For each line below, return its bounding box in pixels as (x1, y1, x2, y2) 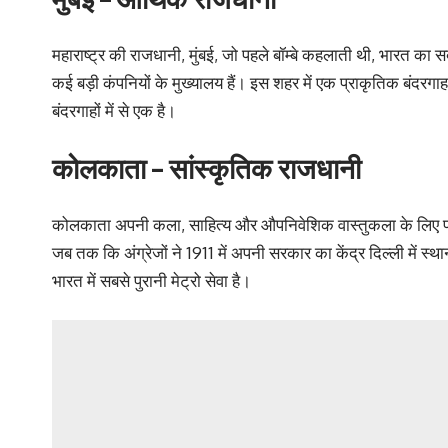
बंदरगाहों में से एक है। (52, 99, 176, 121)
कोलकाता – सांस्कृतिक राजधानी (52, 150, 361, 186)
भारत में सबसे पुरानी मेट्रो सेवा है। (52, 269, 251, 291)
